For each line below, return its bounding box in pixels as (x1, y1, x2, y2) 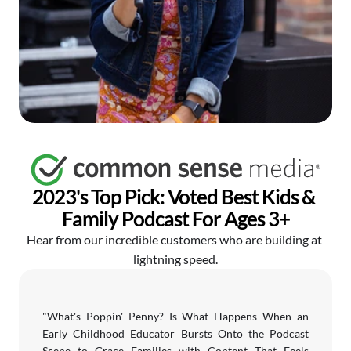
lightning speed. (133, 251, 218, 266)
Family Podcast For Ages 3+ (61, 206, 290, 231)
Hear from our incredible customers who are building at (27, 232, 322, 247)
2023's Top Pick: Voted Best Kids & (32, 184, 316, 209)
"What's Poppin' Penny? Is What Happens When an (42, 309, 309, 323)
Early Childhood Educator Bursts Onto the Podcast (42, 327, 309, 340)
